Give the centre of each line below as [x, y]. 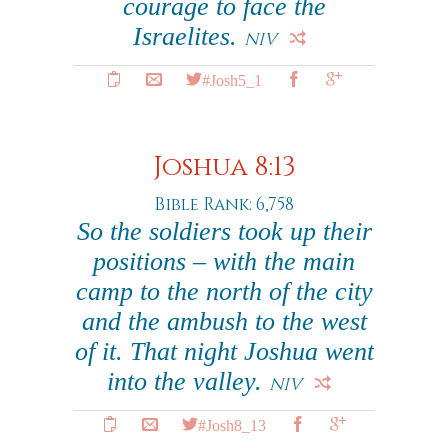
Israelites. [188, 36]
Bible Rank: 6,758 [224, 204]
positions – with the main [224, 261]
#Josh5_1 [232, 79]
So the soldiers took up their [224, 231]
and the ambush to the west [224, 321]
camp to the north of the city [224, 291]
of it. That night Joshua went [224, 351]
